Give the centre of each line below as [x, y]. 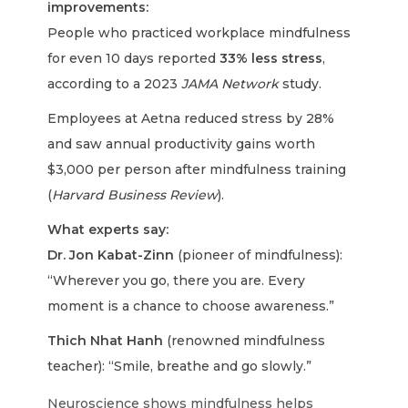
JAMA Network [230, 84]
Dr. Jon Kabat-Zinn [111, 255]
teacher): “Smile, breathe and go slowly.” [180, 366]
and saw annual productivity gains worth [182, 144]
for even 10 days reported [134, 58]
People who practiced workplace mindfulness [199, 33]
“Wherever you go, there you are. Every [177, 280]
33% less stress [271, 58]
